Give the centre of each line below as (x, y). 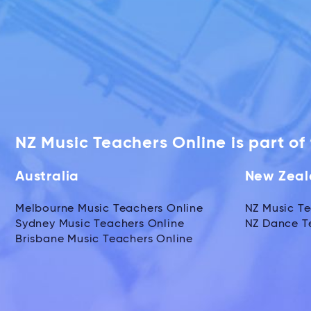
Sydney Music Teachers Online (100, 224)
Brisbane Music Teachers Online (104, 239)
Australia (48, 177)
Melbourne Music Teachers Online (109, 209)
